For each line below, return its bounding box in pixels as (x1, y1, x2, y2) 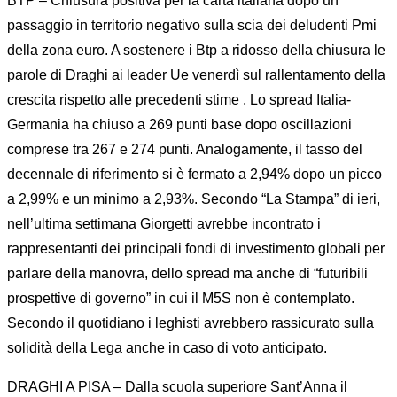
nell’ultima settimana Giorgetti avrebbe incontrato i (7, 216, 321, 231)
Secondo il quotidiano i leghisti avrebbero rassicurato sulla (7, 315, 374, 331)
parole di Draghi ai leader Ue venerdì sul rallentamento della (7, 67, 385, 82)
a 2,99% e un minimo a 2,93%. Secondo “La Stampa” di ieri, (7, 191, 380, 206)
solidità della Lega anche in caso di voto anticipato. (7, 340, 327, 355)
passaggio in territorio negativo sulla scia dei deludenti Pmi (7, 18, 377, 33)
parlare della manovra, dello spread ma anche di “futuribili (7, 266, 368, 281)
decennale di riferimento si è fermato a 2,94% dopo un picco (7, 167, 382, 182)
